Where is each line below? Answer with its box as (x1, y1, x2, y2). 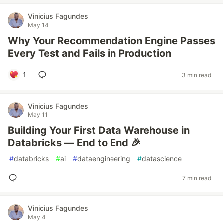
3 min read (182, 71, 211, 79)
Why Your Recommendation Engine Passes (8, 35, 215, 47)
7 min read (182, 174, 211, 182)
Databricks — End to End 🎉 (8, 137, 141, 149)
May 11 (28, 111, 48, 118)
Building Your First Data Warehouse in (8, 124, 190, 136)
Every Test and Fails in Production (8, 47, 171, 59)
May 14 (28, 21, 49, 29)
